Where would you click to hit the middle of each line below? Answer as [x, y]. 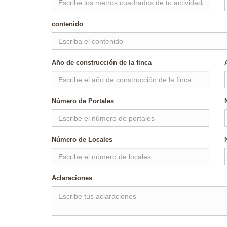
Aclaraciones [72, 178]
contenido [67, 24]
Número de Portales [83, 101]
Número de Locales [82, 140]
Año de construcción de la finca [102, 63]
